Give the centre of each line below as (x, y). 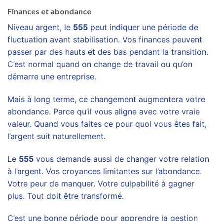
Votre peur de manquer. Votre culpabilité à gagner (101, 183)
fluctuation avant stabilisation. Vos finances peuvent (105, 39)
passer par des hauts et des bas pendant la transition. (108, 52)
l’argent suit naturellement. (56, 136)
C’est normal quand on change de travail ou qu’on (100, 64)
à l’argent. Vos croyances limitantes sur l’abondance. (105, 171)
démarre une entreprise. (52, 76)
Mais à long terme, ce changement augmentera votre (106, 99)
